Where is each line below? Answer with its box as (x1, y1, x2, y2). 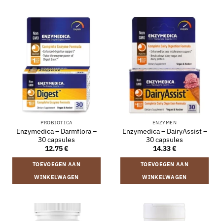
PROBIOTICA (40, 119, 73, 126)
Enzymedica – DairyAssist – (122, 126, 207, 136)
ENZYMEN (152, 119, 177, 126)
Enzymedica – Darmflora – (16, 126, 97, 136)
